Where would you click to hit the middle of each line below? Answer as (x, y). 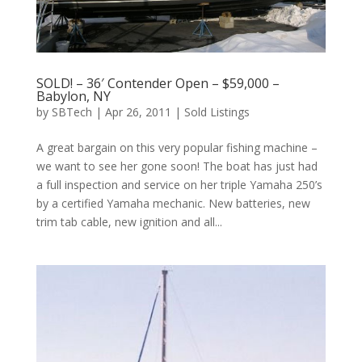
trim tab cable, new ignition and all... (129, 222)
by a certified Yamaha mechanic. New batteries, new (173, 204)
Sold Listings (217, 112)
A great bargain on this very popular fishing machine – (177, 148)
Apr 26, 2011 (138, 112)
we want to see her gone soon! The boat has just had (177, 166)
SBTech (72, 112)
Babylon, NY (73, 97)
